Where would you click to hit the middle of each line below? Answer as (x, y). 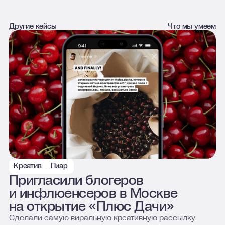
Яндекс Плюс (45, 166)
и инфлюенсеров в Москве (93, 193)
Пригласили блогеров (76, 180)
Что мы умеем (192, 26)
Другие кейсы (33, 26)
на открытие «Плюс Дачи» (91, 206)
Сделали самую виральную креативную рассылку (102, 217)
